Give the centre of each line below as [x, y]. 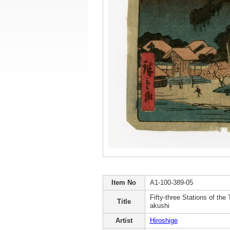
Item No [124, 183]
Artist [124, 221]
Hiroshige [164, 221]
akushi [159, 206]
